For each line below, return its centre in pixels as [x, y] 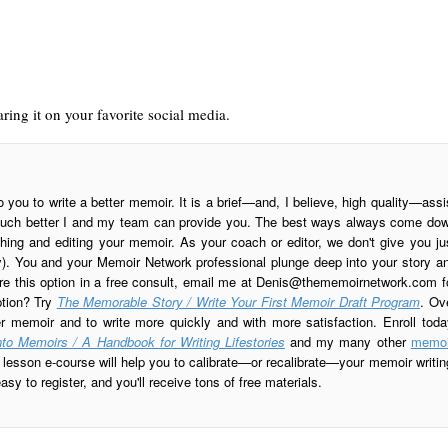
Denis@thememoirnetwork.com [347, 282]
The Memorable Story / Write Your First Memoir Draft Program [238, 302]
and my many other [347, 342]
